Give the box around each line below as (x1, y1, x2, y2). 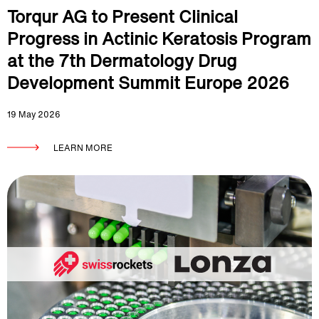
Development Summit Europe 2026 (7, 70, 289, 95)
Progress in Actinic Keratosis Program (7, 26, 311, 51)
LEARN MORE (53, 142, 113, 154)
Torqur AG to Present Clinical (7, 4, 238, 29)
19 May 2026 (7, 108, 61, 120)
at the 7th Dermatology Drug (7, 48, 237, 73)
